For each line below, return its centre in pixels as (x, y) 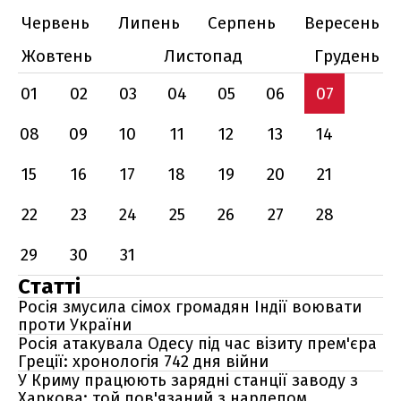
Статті (49, 286)
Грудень (347, 56)
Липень (149, 23)
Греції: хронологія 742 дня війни (143, 362)
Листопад (203, 56)
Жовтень (57, 56)
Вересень (341, 23)
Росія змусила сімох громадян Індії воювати (190, 307)
